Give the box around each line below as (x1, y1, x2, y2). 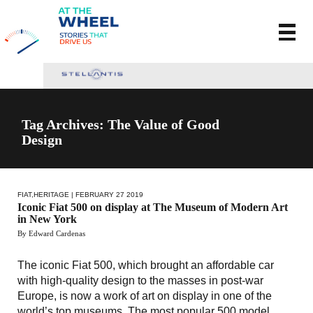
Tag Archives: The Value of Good (22, 116, 220, 132)
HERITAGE (34, 190, 69, 198)
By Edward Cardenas (17, 228, 85, 238)
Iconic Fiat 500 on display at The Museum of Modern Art (17, 201, 288, 213)
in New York (17, 212, 77, 225)
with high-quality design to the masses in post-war (17, 274, 263, 286)
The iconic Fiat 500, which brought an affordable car (17, 259, 274, 271)
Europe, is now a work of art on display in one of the (17, 289, 272, 302)
